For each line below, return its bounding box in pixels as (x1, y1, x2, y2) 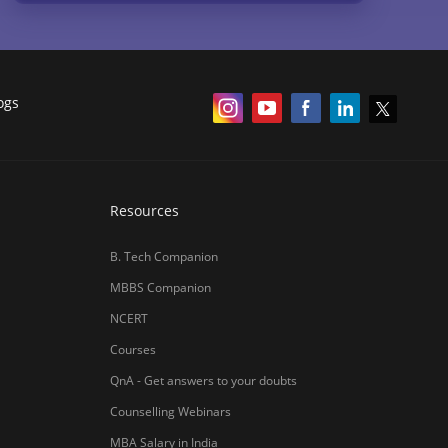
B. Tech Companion (109, 248, 218, 266)
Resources (109, 201, 179, 221)
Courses (109, 341, 156, 359)
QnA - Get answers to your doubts (109, 372, 297, 390)
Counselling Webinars (109, 403, 231, 421)
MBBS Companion (109, 279, 211, 297)
